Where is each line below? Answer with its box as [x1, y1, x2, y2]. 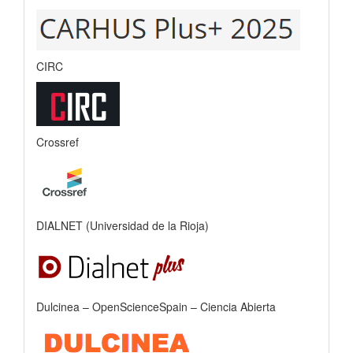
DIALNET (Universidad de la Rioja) [36, 217, 209, 233]
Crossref [36, 133, 79, 150]
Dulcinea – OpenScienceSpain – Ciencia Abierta [36, 298, 276, 314]
